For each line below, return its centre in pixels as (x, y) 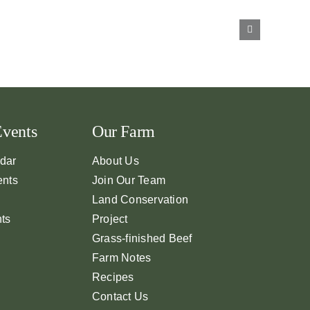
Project (110, 219)
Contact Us (120, 296)
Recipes (113, 277)
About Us (115, 161)
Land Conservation (140, 199)
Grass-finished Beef (142, 238)
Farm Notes (121, 257)
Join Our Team (129, 180)
